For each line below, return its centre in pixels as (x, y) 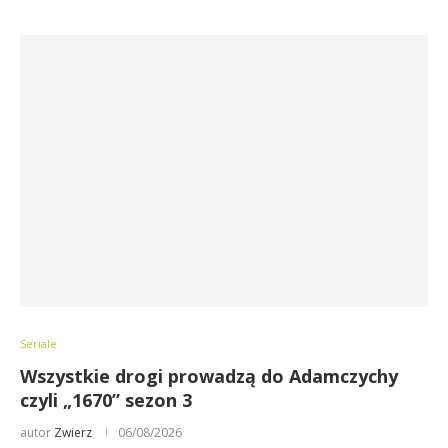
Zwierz (73, 432)
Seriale (38, 343)
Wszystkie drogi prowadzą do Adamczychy (209, 376)
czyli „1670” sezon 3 (106, 400)
